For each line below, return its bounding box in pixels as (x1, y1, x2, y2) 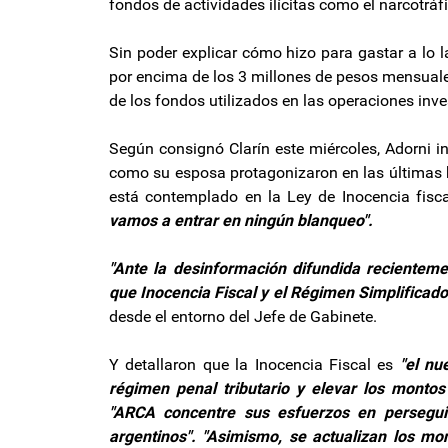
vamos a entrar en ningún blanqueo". (109, 210, 373, 230)
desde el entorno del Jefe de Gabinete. (109, 306, 377, 326)
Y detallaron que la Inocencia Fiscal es (109, 354, 400, 374)
